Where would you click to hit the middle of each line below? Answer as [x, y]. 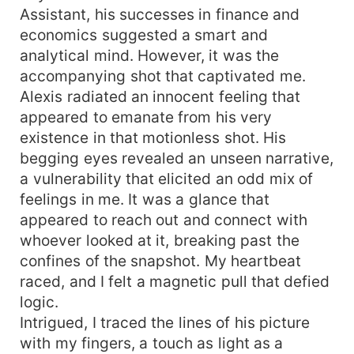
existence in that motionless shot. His [153, 137]
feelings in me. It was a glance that [145, 199]
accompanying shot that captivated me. [163, 75]
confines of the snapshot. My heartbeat [161, 260]
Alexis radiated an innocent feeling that [160, 96]
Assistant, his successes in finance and [160, 14]
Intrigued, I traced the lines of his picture [165, 322]
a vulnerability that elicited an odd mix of [167, 178]
